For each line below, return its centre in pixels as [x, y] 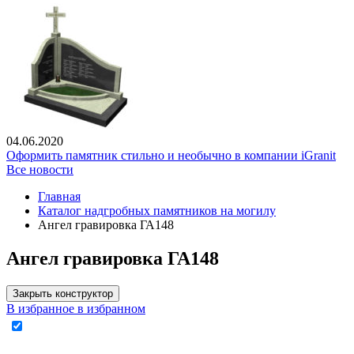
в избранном [111, 309]
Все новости [40, 170]
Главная [59, 197]
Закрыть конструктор [63, 294]
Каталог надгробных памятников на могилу [157, 211]
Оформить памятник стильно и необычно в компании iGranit [171, 156]
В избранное [40, 309]
